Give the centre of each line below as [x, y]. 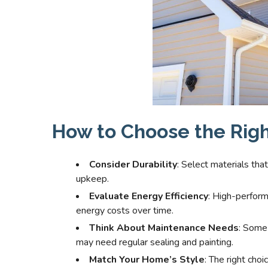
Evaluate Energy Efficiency [149, 197]
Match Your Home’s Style [147, 260]
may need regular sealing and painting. [155, 243]
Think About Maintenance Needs [164, 228]
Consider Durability [133, 165]
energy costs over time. [125, 211]
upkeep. [92, 179]
